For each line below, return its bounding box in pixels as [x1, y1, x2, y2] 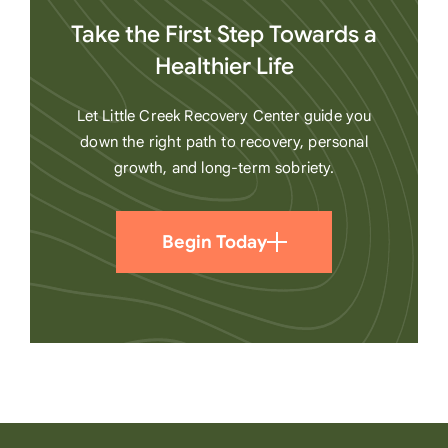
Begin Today [161, 231, 267, 254]
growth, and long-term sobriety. [113, 159, 335, 178]
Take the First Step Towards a [71, 20, 377, 50]
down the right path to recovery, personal [80, 133, 368, 152]
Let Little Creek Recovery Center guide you [76, 107, 372, 126]
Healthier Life [154, 52, 294, 82]
